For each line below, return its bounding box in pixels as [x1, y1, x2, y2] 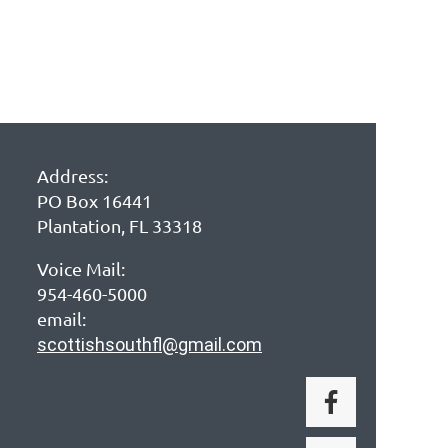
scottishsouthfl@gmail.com [37, 334, 262, 355]
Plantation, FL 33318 [37, 215, 202, 236]
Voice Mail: [37, 258, 125, 279]
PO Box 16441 [37, 190, 152, 211]
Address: [37, 165, 108, 186]
